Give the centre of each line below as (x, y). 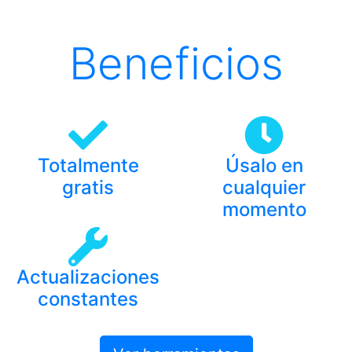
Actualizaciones (88, 277)
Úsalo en (264, 165)
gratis (88, 187)
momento (264, 209)
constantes (88, 299)
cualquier (264, 187)
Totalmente (88, 165)
